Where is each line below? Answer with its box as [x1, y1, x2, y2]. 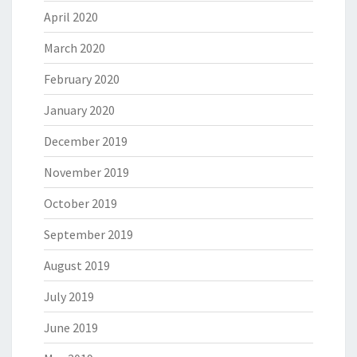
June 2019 [44, 320, 98, 336]
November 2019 [44, 164, 129, 181]
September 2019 [44, 226, 133, 243]
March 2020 [44, 40, 105, 57]
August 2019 [44, 257, 110, 274]
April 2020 [44, 9, 98, 25]
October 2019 [44, 195, 117, 212]
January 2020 [44, 102, 115, 119]
